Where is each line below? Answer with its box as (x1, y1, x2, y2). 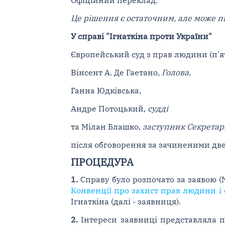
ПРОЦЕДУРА (70, 155, 134, 169)
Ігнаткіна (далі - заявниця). (70, 196, 181, 206)
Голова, (161, 67, 191, 77)
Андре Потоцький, (70, 103, 148, 114)
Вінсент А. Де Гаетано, (70, 67, 162, 77)
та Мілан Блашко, (70, 121, 143, 132)
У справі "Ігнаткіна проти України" (70, 31, 212, 41)
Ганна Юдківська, (70, 85, 141, 95)
